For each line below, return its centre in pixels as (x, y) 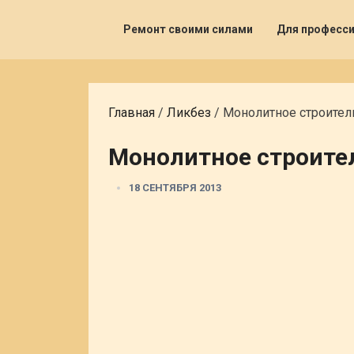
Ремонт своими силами (188, 29)
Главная (132, 113)
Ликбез (189, 113)
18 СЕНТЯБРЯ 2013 (175, 188)
